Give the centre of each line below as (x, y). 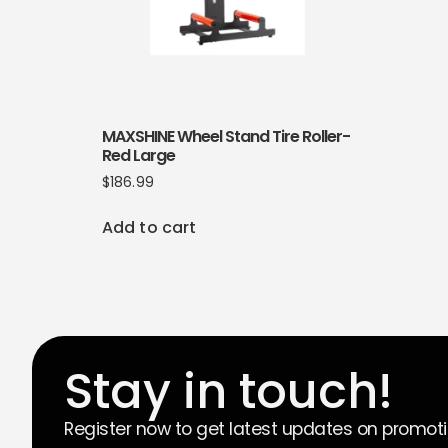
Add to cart (149, 228)
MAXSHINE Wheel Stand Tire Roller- (226, 137)
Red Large (138, 156)
